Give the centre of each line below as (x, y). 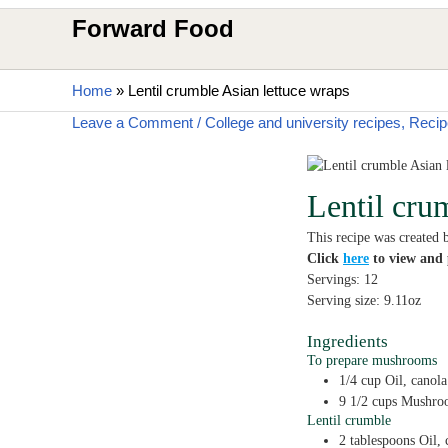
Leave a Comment (132, 123)
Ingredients (347, 341)
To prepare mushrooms (372, 360)
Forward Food (153, 29)
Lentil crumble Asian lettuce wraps (239, 91)
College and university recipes (303, 123)
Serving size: (345, 300)
